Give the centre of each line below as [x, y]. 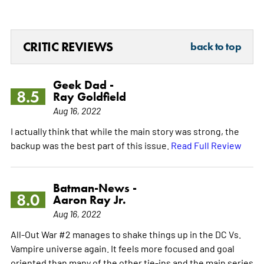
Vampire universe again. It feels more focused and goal [122, 248]
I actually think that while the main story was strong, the [125, 131]
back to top [216, 46]
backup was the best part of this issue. [90, 145]
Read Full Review [206, 145]
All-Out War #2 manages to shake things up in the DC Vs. [126, 234]
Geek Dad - [83, 85]
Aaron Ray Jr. [89, 199]
